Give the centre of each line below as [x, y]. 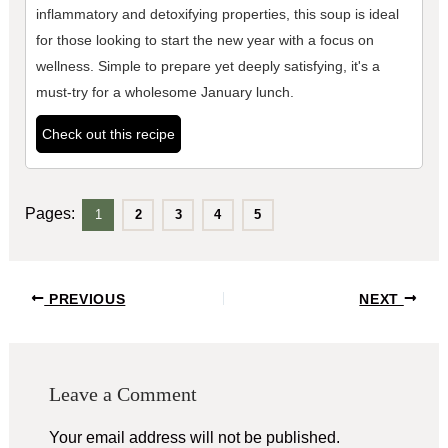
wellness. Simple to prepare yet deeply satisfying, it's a [207, 66]
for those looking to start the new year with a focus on [204, 40]
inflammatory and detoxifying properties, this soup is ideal [217, 14]
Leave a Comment [122, 394]
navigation [44, 323]
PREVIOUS [85, 299]
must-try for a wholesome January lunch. [164, 92]
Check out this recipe [108, 134]
